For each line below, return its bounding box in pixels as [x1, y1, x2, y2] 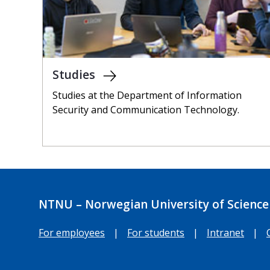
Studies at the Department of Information [52, 89, 242, 102]
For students [127, 225, 184, 239]
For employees [39, 225, 105, 239]
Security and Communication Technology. [52, 103, 239, 117]
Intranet [207, 225, 244, 239]
